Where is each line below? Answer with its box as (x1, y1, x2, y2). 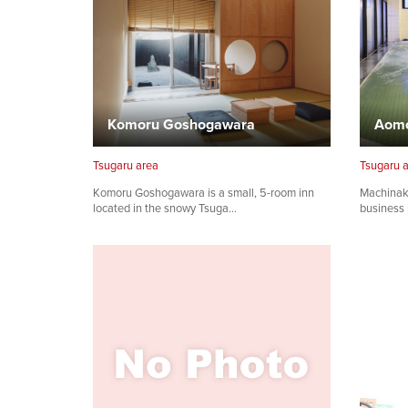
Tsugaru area (93, 157, 158, 175)
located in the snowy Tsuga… (93, 199, 237, 218)
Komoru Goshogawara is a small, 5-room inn (93, 184, 314, 202)
